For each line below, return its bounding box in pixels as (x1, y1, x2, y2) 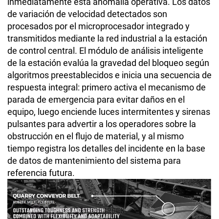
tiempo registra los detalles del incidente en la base (7, 143, 205, 153)
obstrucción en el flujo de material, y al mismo (7, 131, 184, 141)
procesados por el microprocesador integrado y (7, 21, 190, 31)
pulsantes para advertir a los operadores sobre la (7, 118, 196, 129)
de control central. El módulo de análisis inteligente (7, 45, 203, 56)
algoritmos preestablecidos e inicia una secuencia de (7, 69, 212, 80)
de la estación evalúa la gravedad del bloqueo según (7, 57, 209, 68)
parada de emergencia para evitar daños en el (7, 94, 185, 105)
